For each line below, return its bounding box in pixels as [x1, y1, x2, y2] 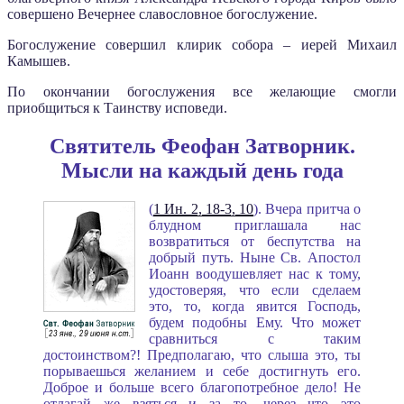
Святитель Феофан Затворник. [49, 133, 355, 158]
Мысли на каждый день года [60, 158, 344, 182]
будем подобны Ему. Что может [149, 314, 361, 330]
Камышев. [7, 52, 70, 69]
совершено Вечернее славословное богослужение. [7, 5, 317, 22]
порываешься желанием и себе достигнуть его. [43, 363, 361, 379]
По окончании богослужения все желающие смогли [7, 83, 397, 99]
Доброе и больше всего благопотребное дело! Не [43, 379, 361, 395]
